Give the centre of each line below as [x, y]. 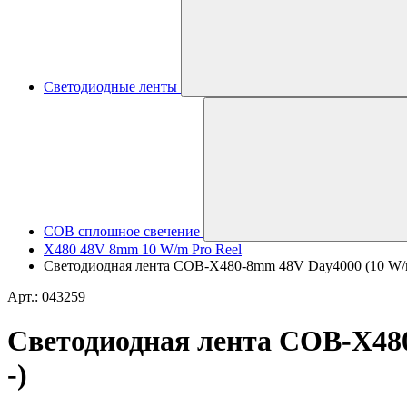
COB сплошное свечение [122, 231]
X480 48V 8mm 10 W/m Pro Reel [143, 249]
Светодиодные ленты [110, 87]
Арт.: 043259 [46, 297]
